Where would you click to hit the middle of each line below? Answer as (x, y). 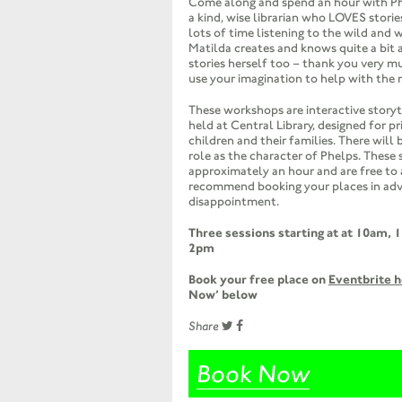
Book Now (253, 374)
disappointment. (233, 202)
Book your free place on (258, 280)
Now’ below (223, 295)
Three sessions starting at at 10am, (291, 233)
